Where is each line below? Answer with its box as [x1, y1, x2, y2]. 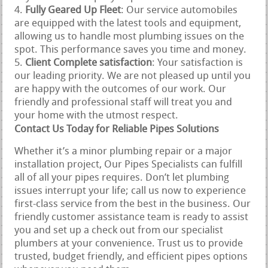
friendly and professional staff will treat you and [14, 98, 233, 108]
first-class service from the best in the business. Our [14, 199, 251, 210]
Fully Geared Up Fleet [25, 5, 121, 16]
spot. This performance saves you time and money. [14, 45, 247, 56]
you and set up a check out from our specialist [14, 226, 224, 236]
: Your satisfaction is [152, 58, 243, 69]
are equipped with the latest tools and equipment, [14, 19, 242, 29]
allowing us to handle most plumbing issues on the [14, 32, 245, 42]
